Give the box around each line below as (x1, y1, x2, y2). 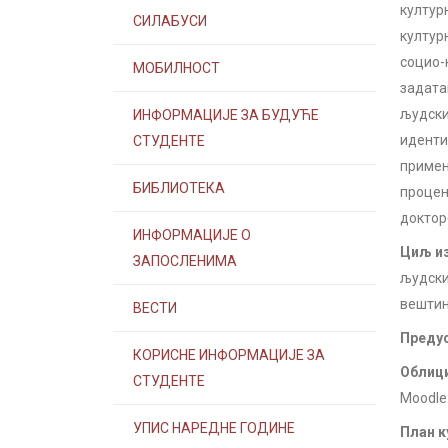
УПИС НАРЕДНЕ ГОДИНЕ (133, 420, 295, 436)
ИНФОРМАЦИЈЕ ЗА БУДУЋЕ (133, 107, 319, 123)
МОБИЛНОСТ (133, 60, 220, 76)
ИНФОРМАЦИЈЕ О (133, 227, 251, 243)
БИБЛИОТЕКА (133, 180, 225, 196)
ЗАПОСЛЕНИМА (133, 253, 237, 269)
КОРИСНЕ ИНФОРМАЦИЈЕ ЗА (133, 347, 325, 363)
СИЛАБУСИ (133, 13, 207, 29)
